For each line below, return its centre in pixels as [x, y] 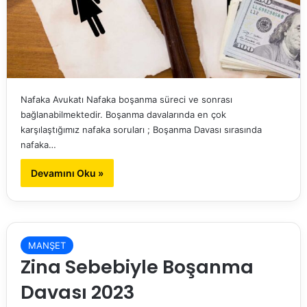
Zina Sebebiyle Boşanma [137, 267]
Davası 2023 [77, 293]
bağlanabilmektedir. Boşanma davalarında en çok [123, 115]
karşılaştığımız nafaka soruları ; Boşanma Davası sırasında [141, 130]
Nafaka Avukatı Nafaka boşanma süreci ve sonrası [126, 100]
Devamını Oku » [67, 173]
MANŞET [47, 246]
